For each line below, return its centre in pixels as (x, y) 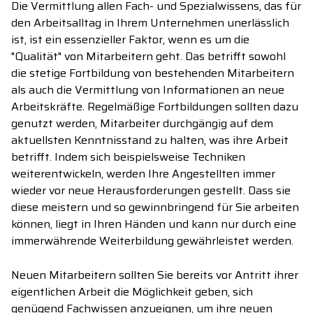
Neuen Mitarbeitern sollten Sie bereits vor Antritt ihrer (155, 275)
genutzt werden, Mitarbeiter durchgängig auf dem (142, 124)
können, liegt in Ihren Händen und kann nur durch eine (154, 224)
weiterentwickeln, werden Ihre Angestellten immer (143, 174)
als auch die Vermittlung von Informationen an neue (148, 90)
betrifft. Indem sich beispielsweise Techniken (128, 157)
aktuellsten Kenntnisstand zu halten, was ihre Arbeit (150, 140)
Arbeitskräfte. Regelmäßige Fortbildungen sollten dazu (155, 107)
